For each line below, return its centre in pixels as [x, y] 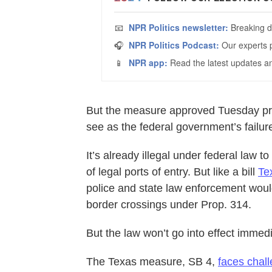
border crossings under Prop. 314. [169, 205]
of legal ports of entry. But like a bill [172, 172]
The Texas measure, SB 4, [152, 262]
